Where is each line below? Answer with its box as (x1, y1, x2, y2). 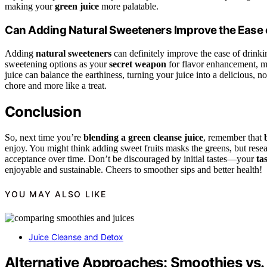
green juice (55, 1, 99, 12)
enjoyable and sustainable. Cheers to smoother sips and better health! (5, 164, 262, 175)
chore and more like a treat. (5, 80, 107, 91)
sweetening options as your (5, 58, 109, 69)
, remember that (203, 132, 264, 142)
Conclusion (5, 103, 81, 120)
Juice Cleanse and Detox (29, 232, 123, 243)
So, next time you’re (5, 132, 83, 142)
